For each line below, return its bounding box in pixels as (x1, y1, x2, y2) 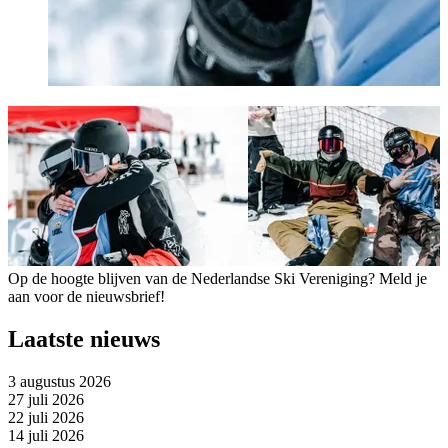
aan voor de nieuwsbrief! (8, 288, 165, 305)
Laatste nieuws (8, 325, 160, 352)
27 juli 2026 (8, 390, 84, 408)
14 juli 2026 (8, 426, 84, 444)
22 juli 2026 (8, 408, 84, 426)
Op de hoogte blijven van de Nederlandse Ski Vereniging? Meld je (8, 270, 427, 287)
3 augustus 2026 (8, 372, 111, 390)
